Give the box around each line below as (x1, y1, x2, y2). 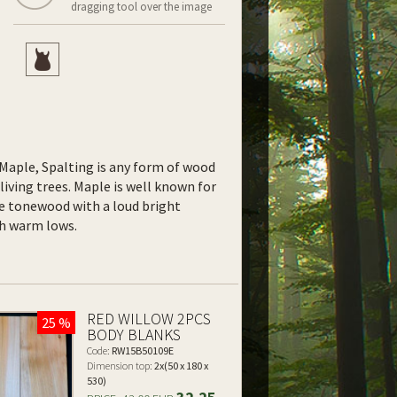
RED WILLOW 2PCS (87, 308, 212, 329)
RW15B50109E (110, 344, 175, 357)
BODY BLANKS (87, 324, 182, 345)
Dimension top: (87, 359, 153, 372)
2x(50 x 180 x (152, 359, 209, 372)
